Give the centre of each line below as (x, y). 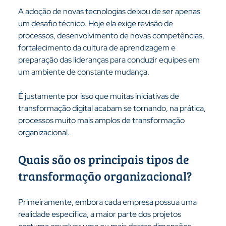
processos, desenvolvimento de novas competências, (112, 36)
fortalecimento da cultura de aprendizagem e (97, 48)
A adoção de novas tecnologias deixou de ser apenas (110, 11)
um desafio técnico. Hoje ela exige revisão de (96, 23)
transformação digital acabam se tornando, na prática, (112, 108)
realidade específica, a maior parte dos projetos (100, 214)
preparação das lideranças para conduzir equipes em (109, 60)
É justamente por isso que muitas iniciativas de (99, 96)
